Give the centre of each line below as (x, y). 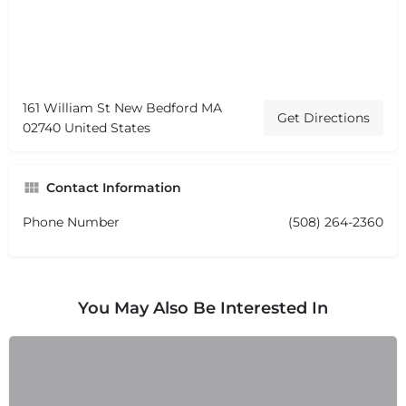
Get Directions (324, 117)
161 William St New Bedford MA (122, 107)
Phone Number (71, 222)
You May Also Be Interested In (203, 308)
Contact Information (114, 187)
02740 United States (87, 127)
